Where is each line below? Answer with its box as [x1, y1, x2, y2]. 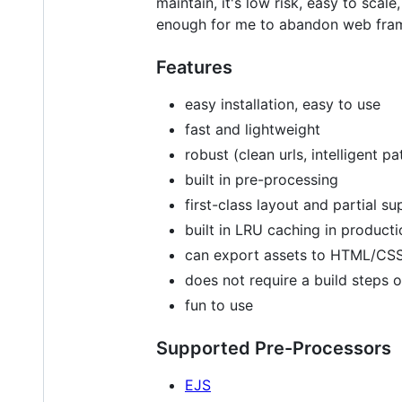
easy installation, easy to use [185, 94, 380, 113]
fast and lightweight [185, 119, 320, 138]
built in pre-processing [185, 170, 338, 188]
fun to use [185, 295, 253, 314]
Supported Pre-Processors [156, 336, 391, 359]
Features [156, 56, 232, 78]
